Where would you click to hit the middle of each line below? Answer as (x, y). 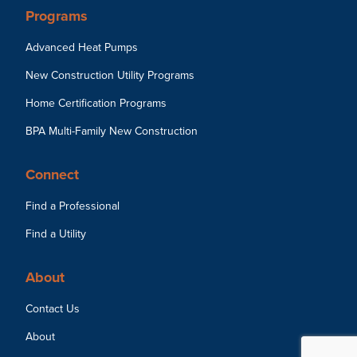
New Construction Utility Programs (110, 75)
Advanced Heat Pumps (82, 47)
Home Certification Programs (96, 103)
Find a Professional (73, 206)
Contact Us (53, 309)
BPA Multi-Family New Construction (112, 131)
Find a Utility (56, 234)
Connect (52, 175)
